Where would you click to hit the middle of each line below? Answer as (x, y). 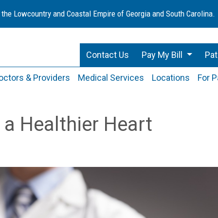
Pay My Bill (163, 55)
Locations (171, 78)
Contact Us (108, 55)
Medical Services (111, 78)
